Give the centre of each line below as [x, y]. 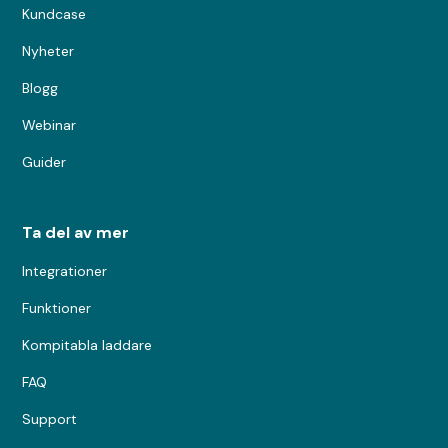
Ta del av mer [76, 232]
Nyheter [48, 50]
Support [50, 418]
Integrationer [65, 270]
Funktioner [57, 307]
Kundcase [54, 13]
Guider [44, 161]
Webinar [49, 124]
